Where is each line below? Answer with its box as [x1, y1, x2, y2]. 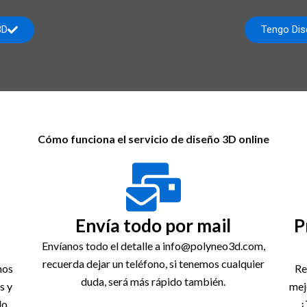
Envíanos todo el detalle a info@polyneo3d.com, [41, 239, 265, 252]
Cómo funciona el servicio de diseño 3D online [38, 132, 269, 145]
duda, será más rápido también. [81, 275, 226, 288]
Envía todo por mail [75, 214, 232, 236]
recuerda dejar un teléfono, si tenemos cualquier [42, 257, 265, 270]
